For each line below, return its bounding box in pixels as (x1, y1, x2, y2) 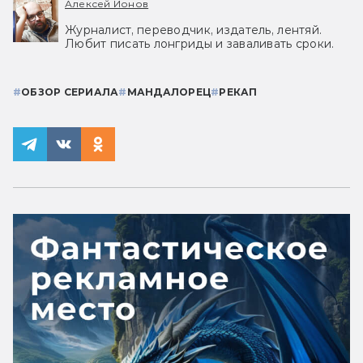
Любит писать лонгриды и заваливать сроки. (65, 36, 335, 52)
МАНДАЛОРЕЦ (126, 86, 211, 99)
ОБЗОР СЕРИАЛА (21, 86, 119, 99)
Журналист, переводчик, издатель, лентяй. (65, 23, 322, 38)
